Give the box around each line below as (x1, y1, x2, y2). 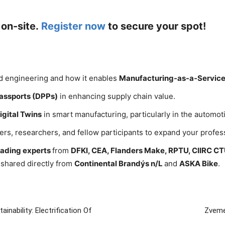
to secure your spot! (105, 20, 206, 32)
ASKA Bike (179, 158, 218, 168)
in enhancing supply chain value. (58, 91, 175, 101)
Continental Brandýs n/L (74, 158, 164, 168)
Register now (41, 20, 105, 32)
